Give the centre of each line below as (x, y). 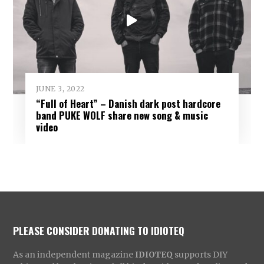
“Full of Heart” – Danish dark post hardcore (128, 103)
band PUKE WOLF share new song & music (122, 115)
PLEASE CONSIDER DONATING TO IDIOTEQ (99, 230)
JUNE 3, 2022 (60, 88)
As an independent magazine (74, 254)
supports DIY (200, 254)
